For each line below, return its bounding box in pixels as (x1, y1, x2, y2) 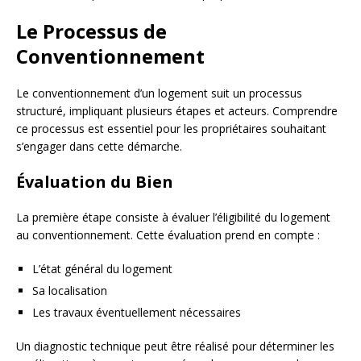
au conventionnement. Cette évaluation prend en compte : (16, 226, 320, 243)
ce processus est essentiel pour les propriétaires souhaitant (16, 120, 326, 136)
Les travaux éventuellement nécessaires (32, 304, 241, 320)
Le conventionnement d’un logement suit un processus (16, 85, 302, 101)
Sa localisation (32, 282, 107, 298)
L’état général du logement (32, 260, 172, 276)
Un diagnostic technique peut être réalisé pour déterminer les (16, 338, 334, 354)
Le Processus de (16, 17, 167, 44)
